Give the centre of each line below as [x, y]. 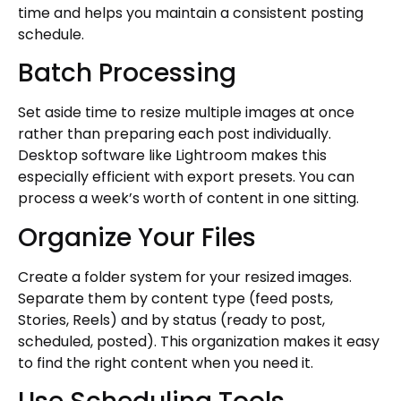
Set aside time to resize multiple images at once [186, 113]
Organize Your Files [137, 237]
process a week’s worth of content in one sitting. [188, 199]
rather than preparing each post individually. [175, 134]
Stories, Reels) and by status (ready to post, [171, 320]
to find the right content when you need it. [166, 363]
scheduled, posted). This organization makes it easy [199, 341]
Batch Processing [127, 73]
